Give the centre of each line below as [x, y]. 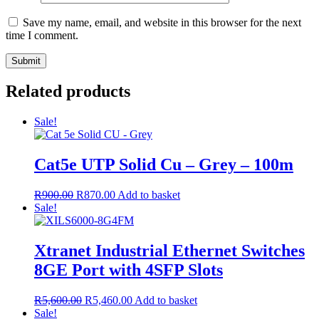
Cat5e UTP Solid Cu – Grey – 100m [164, 165]
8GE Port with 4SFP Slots [129, 270]
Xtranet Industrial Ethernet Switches [169, 251]
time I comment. [42, 35]
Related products [68, 91]
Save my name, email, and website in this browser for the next [162, 22]
